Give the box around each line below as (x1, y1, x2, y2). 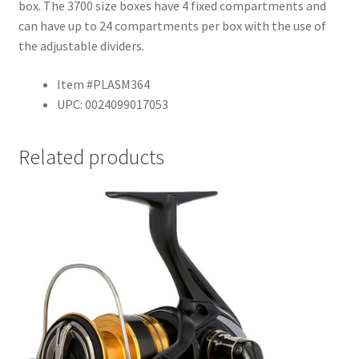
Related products (18, 144, 164, 171)
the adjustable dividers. (18, 38, 144, 54)
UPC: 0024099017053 (56, 95, 168, 112)
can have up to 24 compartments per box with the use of (18, 18, 326, 34)
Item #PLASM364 (56, 75, 150, 92)
